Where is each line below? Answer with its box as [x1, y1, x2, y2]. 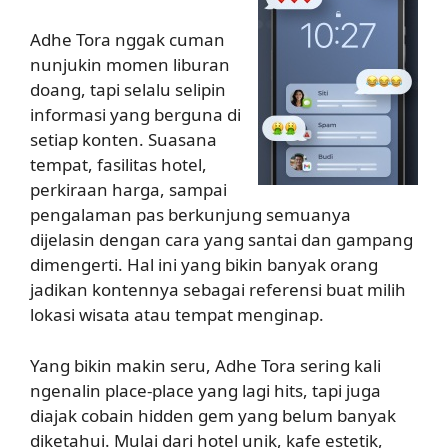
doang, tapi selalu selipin [30, 78, 226, 101]
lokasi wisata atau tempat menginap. [30, 303, 324, 326]
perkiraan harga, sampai [30, 178, 227, 201]
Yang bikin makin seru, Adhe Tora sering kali [30, 353, 381, 377]
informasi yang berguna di [30, 103, 241, 126]
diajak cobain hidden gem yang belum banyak [30, 403, 396, 427]
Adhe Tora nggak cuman [30, 28, 225, 51]
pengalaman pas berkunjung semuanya [30, 203, 351, 226]
